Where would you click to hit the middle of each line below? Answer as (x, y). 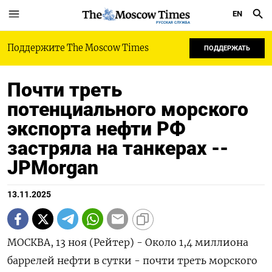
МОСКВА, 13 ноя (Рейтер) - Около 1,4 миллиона (128, 242)
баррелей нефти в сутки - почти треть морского (132, 260)
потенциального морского (128, 109)
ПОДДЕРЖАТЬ (227, 48)
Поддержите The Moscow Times (78, 48)
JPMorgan (53, 168)
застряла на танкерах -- (118, 148)
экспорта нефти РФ (97, 129)
